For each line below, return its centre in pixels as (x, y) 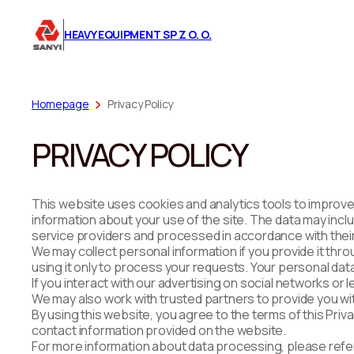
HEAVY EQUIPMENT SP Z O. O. (138, 34)
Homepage (60, 104)
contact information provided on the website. (159, 330)
